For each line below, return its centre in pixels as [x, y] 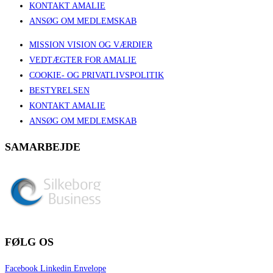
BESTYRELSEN [59, 90]
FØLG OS [29, 242]
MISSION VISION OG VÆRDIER [91, 44]
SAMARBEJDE [43, 147]
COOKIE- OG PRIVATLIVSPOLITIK [97, 75]
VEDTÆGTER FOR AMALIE [83, 60]
